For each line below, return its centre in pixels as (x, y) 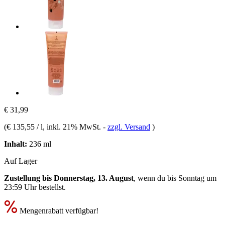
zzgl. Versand (129, 127)
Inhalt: (16, 144)
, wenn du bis (156, 178)
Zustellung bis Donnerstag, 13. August (69, 178)
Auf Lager (21, 161)
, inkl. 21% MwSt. (73, 127)
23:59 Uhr (20, 187)
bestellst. (51, 187)
